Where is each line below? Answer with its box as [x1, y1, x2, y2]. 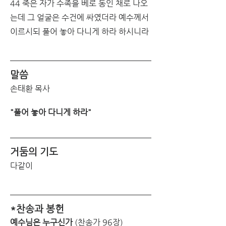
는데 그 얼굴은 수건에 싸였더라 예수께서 [10, 12, 149, 22]
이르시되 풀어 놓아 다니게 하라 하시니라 [10, 26, 149, 36]
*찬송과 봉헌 [10, 203, 64, 214]
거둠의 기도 [10, 146, 58, 157]
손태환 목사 [10, 83, 50, 93]
